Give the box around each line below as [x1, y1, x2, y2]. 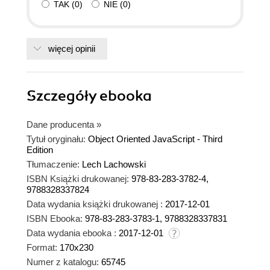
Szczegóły [27, 86, 99, 105]
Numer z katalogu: [27, 256, 99, 267]
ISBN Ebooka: [27, 213, 83, 224]
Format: [27, 242, 57, 253]
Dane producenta [27, 119, 94, 130]
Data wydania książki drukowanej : [27, 198, 163, 209]
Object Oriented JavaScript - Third [88, 133, 222, 144]
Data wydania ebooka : [27, 227, 116, 238]
